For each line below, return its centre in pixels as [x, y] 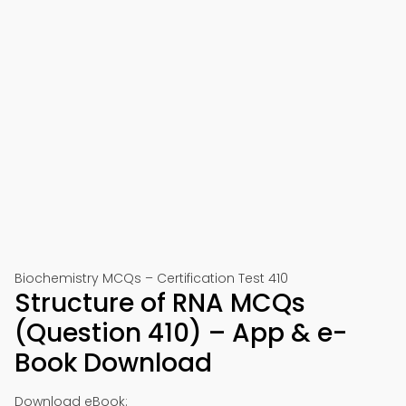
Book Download [113, 363]
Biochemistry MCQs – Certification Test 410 [151, 278]
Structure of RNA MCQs [160, 303]
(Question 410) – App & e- [181, 333]
